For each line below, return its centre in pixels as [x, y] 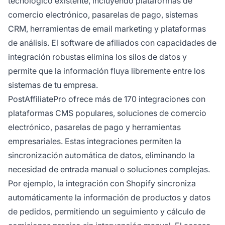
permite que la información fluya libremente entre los [106, 71]
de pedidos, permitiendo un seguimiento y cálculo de [107, 212]
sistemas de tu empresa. [53, 85]
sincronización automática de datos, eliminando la [101, 155]
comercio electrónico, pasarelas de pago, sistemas [103, 15]
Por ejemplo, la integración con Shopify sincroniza [102, 184]
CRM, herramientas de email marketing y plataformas [107, 29]
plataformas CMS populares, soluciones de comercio [107, 113]
